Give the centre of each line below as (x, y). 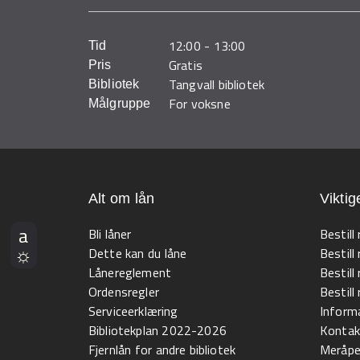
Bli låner (110, 234)
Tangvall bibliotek (217, 85)
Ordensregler (124, 292)
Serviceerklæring (133, 311)
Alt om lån (122, 198)
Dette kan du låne (138, 253)
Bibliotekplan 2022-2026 (157, 330)
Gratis (186, 65)
